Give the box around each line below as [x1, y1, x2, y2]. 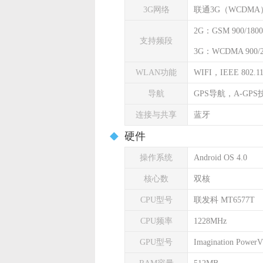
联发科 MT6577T [194, 195, 255, 204]
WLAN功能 [136, 68, 177, 77]
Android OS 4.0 [194, 153, 247, 162]
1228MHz [194, 217, 227, 225]
